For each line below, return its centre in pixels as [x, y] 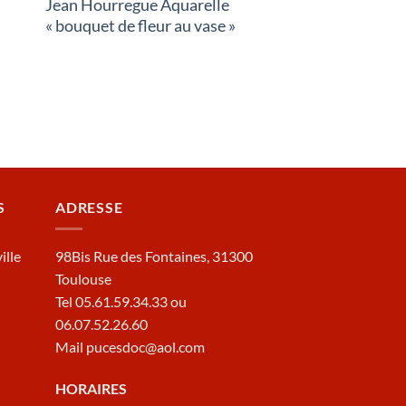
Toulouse [83, 279]
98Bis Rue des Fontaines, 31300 [154, 256]
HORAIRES [91, 389]
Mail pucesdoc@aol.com [130, 347]
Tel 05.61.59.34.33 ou [121, 302]
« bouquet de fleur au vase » [140, 26]
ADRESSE [89, 207]
